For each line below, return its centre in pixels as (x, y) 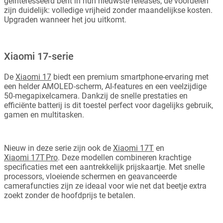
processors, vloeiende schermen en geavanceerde (90, 176)
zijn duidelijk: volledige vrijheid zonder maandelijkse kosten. (108, 10)
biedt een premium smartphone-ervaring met (130, 77)
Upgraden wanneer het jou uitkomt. (65, 20)
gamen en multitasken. (44, 115)
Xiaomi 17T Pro (31, 158)
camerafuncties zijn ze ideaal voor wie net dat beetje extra (105, 186)
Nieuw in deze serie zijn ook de (58, 148)
